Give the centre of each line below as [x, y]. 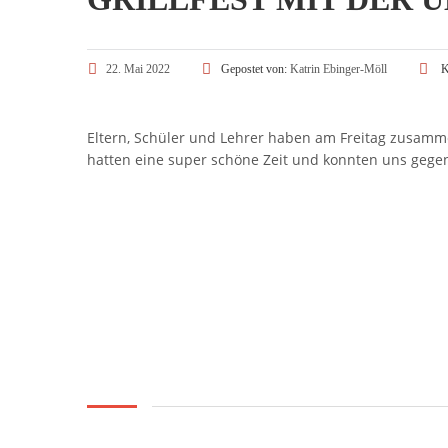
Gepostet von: [255, 69]
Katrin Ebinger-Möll [338, 69]
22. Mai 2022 [138, 69]
